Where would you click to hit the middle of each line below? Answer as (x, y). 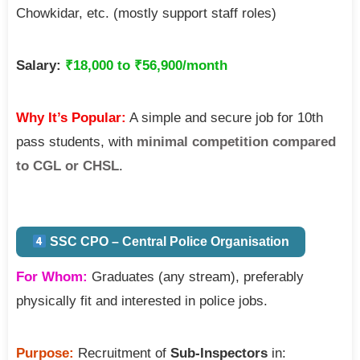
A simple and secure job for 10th (225, 117)
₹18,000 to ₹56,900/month (146, 65)
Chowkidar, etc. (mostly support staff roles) (146, 13)
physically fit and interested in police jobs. (142, 301)
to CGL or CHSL (67, 166)
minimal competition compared (236, 141)
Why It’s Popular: (71, 117)
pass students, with (76, 141)
